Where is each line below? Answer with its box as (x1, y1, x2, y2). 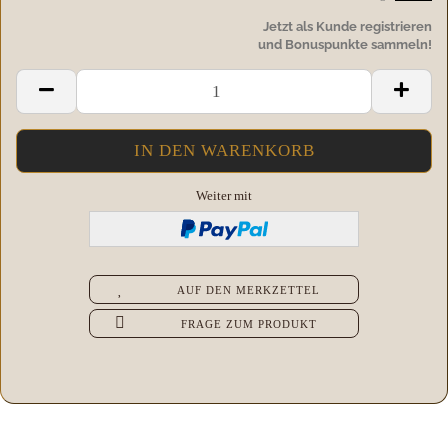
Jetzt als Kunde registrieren (263, 19, 432, 35)
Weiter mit (196, 188, 252, 204)
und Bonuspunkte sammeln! (258, 37, 432, 53)
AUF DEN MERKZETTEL (177, 284, 321, 297)
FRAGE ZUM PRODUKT (180, 318, 317, 331)
